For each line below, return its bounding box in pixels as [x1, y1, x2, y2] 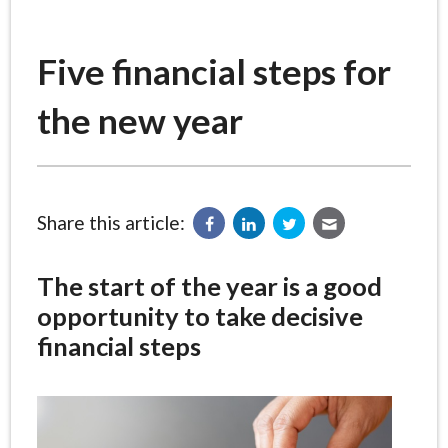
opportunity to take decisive [36, 301, 363, 332]
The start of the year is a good [36, 271, 382, 302]
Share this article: [36, 211, 185, 235]
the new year [36, 99, 243, 142]
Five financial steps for [36, 50, 391, 93]
